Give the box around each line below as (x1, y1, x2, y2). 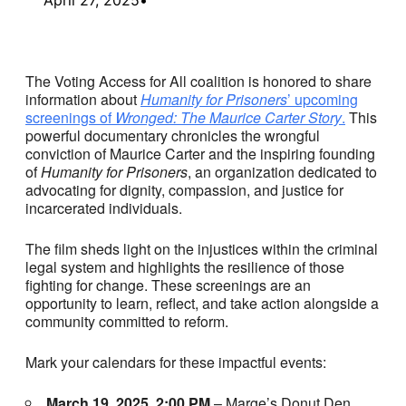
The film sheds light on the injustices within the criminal (25, 237, 378, 259)
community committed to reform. (25, 310, 228, 332)
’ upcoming (287, 88, 358, 110)
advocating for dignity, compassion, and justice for (25, 179, 343, 200)
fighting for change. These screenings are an (25, 274, 311, 295)
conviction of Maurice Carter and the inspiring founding (25, 142, 375, 164)
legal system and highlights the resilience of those (25, 256, 344, 277)
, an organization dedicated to (188, 160, 377, 182)
